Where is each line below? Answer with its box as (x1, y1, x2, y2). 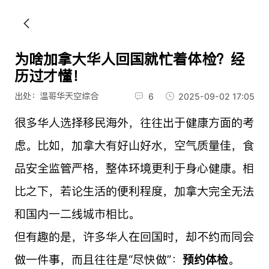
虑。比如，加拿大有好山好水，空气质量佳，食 (14, 138, 254, 153)
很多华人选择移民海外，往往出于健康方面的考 (14, 115, 254, 130)
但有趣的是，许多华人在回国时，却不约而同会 (14, 229, 254, 244)
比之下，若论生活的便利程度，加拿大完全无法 (14, 183, 254, 198)
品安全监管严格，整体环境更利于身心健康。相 (14, 160, 254, 175)
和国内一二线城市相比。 (14, 206, 140, 221)
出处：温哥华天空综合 (14, 91, 98, 101)
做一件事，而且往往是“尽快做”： (14, 252, 183, 267)
